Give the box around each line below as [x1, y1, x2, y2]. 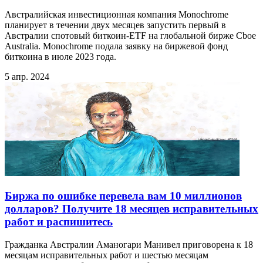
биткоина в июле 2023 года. [5, 52, 116, 62]
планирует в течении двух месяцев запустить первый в [5, 20, 226, 31]
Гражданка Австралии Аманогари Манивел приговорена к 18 [5, 239, 253, 249]
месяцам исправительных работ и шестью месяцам [5, 249, 208, 260]
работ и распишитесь [5, 215, 113, 228]
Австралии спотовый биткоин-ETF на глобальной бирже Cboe [5, 31, 256, 41]
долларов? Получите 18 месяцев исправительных [5, 202, 258, 215]
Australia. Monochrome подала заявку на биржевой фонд [5, 41, 228, 52]
